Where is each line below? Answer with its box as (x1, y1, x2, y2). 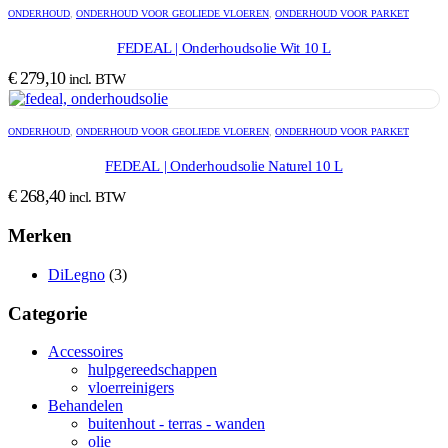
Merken (8, 225, 72, 247)
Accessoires (48, 343, 123, 361)
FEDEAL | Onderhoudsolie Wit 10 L (117, 39, 331, 56)
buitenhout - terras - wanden (88, 415, 265, 433)
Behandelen (48, 397, 123, 415)
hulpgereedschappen (88, 361, 217, 379)
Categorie (8, 302, 87, 324)
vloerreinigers (88, 379, 174, 397)
